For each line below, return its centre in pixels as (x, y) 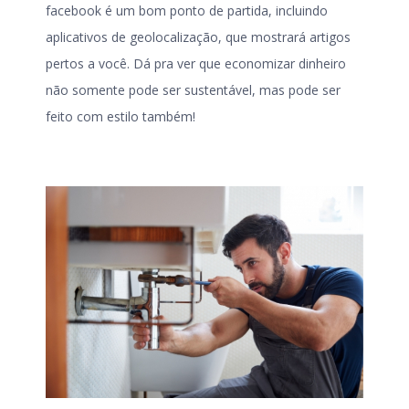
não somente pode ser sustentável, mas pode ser (193, 89)
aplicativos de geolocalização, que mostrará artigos (198, 37)
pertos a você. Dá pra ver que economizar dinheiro (196, 63)
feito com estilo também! (121, 116)
